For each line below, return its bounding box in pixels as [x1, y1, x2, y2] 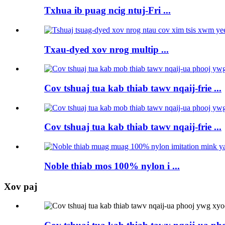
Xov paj [4, 181, 37, 192]
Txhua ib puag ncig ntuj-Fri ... [44, 5, 171, 16]
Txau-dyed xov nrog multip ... [44, 44, 169, 55]
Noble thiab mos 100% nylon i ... [44, 160, 180, 171]
